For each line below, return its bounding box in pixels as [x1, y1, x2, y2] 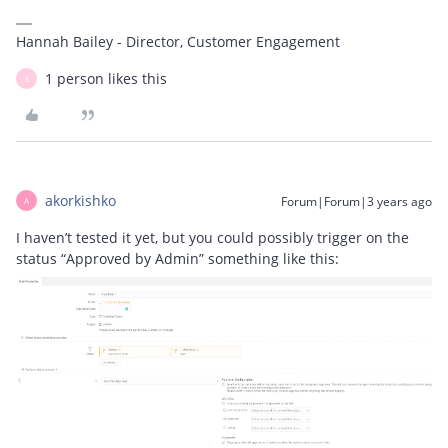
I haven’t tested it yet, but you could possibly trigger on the [16, 228, 409, 247]
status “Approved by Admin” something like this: [16, 249, 339, 268]
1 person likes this [45, 69, 167, 88]
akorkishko [45, 191, 116, 210]
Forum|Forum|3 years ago [281, 193, 432, 210]
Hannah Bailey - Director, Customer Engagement [16, 32, 340, 51]
